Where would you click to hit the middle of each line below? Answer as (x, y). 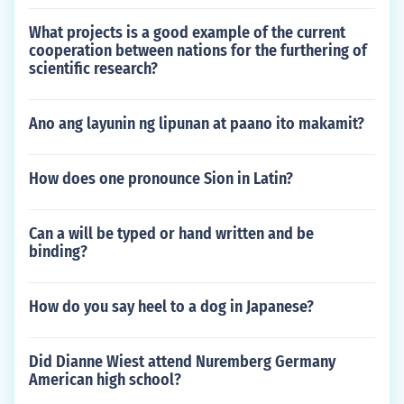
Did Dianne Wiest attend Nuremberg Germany (182, 362)
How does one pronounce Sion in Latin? (161, 179)
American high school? (105, 380)
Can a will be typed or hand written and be (171, 234)
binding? (58, 252)
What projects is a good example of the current (187, 32)
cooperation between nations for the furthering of (198, 50)
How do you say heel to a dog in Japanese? (171, 307)
